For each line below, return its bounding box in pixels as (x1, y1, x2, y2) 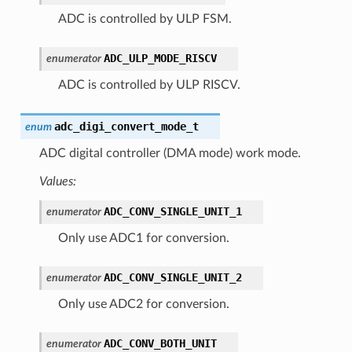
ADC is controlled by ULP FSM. (57, 12, 232, 25)
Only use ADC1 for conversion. (57, 231, 229, 244)
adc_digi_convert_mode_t (53, 119, 199, 133)
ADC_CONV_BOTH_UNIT (103, 336, 217, 350)
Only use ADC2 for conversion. (57, 297, 229, 310)
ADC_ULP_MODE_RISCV (103, 51, 217, 64)
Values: (38, 174, 76, 188)
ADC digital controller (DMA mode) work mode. (38, 146, 301, 159)
